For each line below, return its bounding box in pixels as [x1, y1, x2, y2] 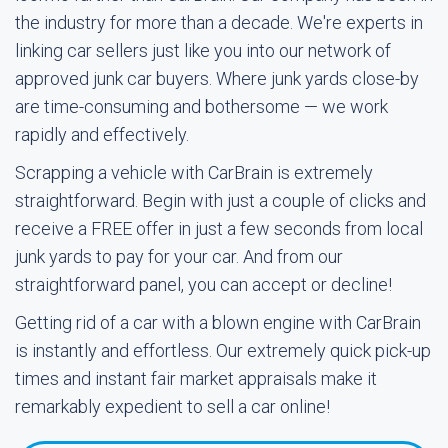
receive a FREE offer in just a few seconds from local [15, 218, 423, 239]
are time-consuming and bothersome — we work [15, 96, 388, 117]
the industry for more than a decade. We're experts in [15, 12, 423, 33]
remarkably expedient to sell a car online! [15, 396, 330, 417]
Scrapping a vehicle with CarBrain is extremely [15, 162, 373, 183]
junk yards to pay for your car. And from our [15, 246, 343, 267]
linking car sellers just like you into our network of [15, 40, 391, 61]
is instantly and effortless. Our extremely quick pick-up [15, 340, 431, 361]
